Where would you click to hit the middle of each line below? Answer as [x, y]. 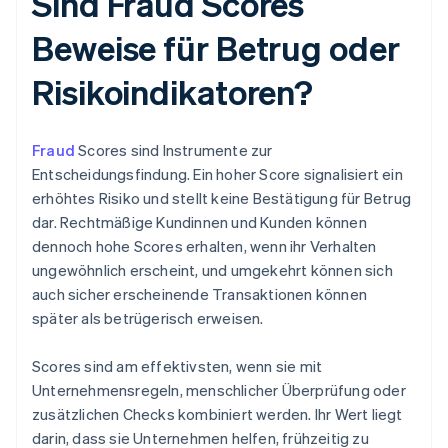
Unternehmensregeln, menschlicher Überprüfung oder [219, 390]
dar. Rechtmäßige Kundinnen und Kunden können [199, 222]
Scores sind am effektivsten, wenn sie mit [177, 366]
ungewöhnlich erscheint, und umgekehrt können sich [212, 270]
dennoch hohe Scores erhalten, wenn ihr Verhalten [204, 246]
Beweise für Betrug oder [216, 48]
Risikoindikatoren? [173, 92]
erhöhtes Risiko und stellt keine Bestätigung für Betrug [222, 198]
